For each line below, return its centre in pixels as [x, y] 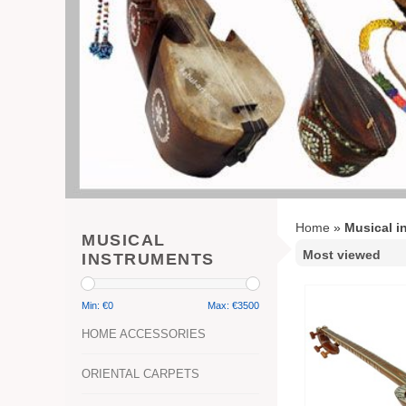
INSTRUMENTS [148, 260]
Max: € [222, 306]
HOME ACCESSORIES [144, 334]
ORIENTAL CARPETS [140, 374]
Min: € [95, 306]
